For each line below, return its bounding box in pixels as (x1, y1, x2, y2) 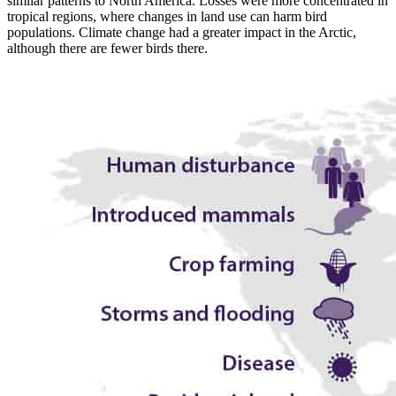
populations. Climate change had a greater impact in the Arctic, (7, 24, 356, 40)
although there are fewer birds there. (7, 40, 208, 56)
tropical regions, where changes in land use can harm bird (7, 8, 327, 24)
